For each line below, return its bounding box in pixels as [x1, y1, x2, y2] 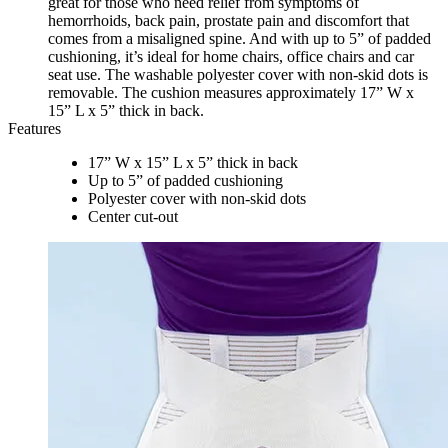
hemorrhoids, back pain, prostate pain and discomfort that [48, 12, 409, 30]
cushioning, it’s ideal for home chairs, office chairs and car [48, 48, 414, 66]
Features [8, 120, 61, 138]
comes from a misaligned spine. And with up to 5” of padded [48, 30, 431, 48]
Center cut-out [88, 208, 178, 226]
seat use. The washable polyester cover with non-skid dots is [48, 66, 428, 84]
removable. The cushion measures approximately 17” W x [48, 84, 414, 102]
